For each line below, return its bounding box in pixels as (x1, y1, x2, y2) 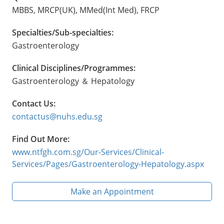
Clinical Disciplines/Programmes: (12, 62, 135, 74)
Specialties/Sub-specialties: (12, 27, 113, 38)
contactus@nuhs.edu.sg (12, 111, 102, 122)
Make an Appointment (70, 186, 154, 197)
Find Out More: (12, 133, 69, 145)
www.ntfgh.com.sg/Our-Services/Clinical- (12, 146, 164, 158)
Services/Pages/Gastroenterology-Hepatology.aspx (12, 158, 204, 170)
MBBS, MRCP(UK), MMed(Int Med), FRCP (12, 4, 159, 16)
